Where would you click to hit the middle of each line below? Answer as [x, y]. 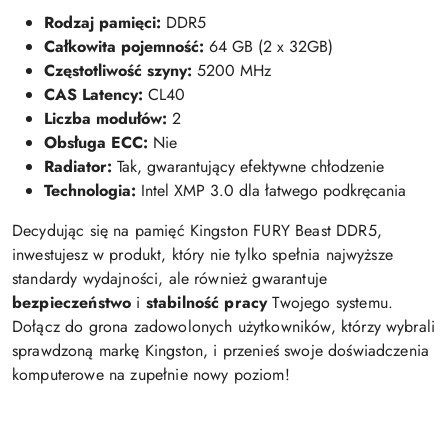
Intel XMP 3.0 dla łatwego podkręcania [271, 190]
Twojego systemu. [330, 302]
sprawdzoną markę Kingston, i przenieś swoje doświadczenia [221, 350]
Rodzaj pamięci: [102, 22]
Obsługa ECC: [96, 142]
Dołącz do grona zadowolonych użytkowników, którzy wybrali [224, 326]
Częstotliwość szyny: [118, 70]
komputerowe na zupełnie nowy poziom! [151, 374]
